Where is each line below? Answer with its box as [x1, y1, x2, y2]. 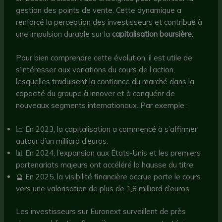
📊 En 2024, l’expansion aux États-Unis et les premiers [16, 148, 201, 158]
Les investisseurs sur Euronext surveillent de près [16, 207, 186, 217]
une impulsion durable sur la [16, 29, 112, 39]
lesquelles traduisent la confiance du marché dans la [16, 76, 195, 86]
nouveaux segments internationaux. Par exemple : [16, 100, 188, 110]
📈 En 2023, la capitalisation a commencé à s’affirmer [16, 124, 198, 134]
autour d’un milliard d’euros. [16, 136, 109, 146]
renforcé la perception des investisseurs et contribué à [16, 17, 203, 27]
